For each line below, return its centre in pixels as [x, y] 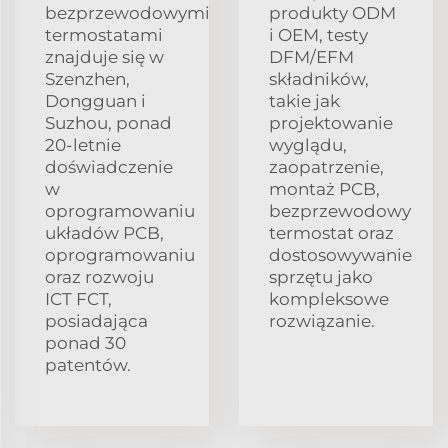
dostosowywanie [340, 254]
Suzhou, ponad [108, 122]
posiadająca [96, 320]
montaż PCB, [324, 188]
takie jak [304, 100]
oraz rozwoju [99, 276]
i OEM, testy [318, 34]
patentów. [88, 364]
